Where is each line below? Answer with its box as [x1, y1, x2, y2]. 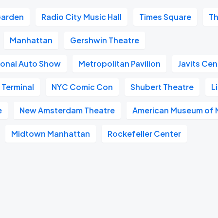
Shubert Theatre [130, 82, 194, 92]
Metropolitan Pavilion [78, 58, 161, 69]
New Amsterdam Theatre [19, 105, 115, 115]
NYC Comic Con [52, 82, 113, 92]
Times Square [139, 12, 192, 22]
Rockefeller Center [108, 128, 182, 139]
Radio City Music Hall [41, 12, 122, 22]
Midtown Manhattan [11, 128, 91, 139]
